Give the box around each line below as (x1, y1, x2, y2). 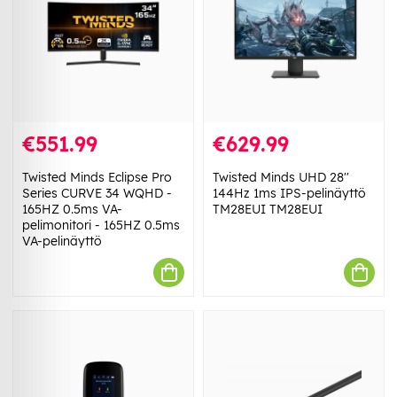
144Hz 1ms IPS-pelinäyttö (213, 185, 366, 202)
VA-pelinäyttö (22, 233, 102, 250)
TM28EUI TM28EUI (213, 201, 323, 218)
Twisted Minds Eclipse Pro (22, 169, 172, 186)
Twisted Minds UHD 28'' (213, 169, 349, 186)
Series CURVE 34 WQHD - (22, 185, 172, 202)
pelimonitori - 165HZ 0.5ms (22, 217, 180, 234)
